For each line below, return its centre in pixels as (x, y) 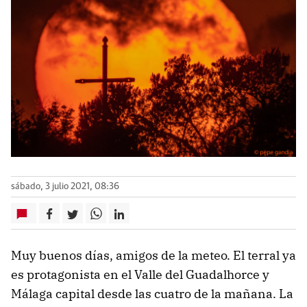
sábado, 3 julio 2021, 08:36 (65, 187)
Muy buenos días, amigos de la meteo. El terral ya (153, 256)
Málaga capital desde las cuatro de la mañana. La (152, 294)
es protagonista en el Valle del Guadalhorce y (140, 275)
